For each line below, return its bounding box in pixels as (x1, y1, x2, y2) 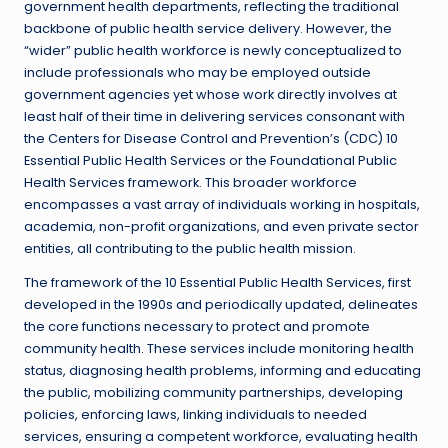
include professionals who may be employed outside (24, 64, 371, 82)
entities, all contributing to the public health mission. (24, 240, 356, 258)
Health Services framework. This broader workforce (24, 174, 357, 192)
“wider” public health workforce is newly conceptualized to (24, 42, 402, 60)
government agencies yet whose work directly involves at (24, 86, 397, 104)
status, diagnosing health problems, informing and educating (24, 362, 421, 380)
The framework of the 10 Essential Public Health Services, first (24, 274, 411, 292)
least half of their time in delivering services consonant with (24, 108, 405, 126)
